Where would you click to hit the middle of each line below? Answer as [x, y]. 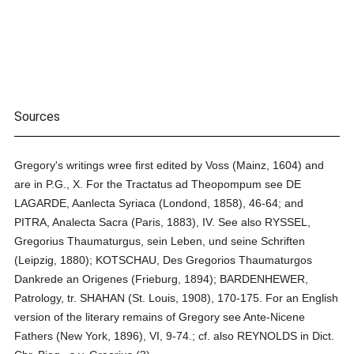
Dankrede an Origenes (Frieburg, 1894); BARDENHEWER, [162, 279]
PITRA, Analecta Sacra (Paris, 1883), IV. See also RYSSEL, [163, 222]
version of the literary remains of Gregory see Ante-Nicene [160, 317]
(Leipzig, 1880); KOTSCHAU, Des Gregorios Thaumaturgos [164, 260]
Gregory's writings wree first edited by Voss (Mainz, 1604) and [169, 165]
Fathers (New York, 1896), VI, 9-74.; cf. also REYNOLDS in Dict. [175, 336]
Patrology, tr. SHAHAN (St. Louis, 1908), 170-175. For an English [177, 298]
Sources [38, 117]
